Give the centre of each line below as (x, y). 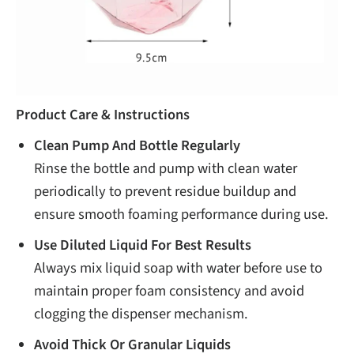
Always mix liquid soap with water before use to (179, 267)
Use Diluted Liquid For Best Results (143, 245)
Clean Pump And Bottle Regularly (137, 145)
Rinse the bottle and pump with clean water (166, 168)
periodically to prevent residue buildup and (166, 191)
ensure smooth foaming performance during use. (182, 214)
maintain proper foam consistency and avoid (169, 290)
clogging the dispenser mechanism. (141, 313)
